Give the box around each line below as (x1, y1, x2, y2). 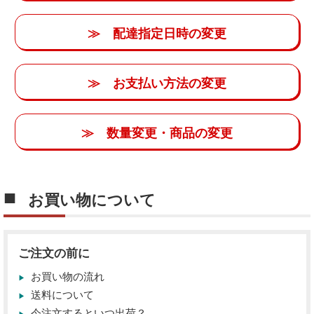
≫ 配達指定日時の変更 (88, 26, 226, 41)
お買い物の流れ (31, 271, 104, 283)
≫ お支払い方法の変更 (88, 76, 226, 90)
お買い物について (28, 191, 156, 209)
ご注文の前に (18, 247, 90, 260)
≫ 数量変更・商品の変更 (81, 125, 233, 140)
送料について (31, 289, 94, 301)
